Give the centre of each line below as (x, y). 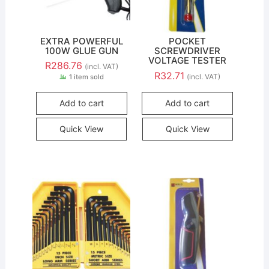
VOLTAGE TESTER (188, 61)
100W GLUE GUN (81, 51)
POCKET (188, 41)
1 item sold (86, 77)
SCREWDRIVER (188, 51)
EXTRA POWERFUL (81, 41)
